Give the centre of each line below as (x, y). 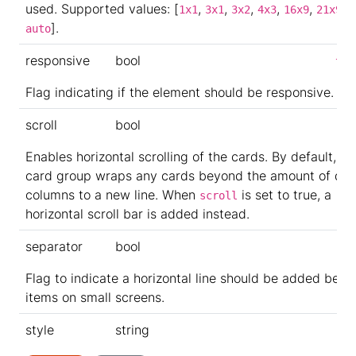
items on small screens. (95, 297)
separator (54, 246)
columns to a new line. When (112, 195)
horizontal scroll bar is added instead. (137, 214)
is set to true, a (284, 195)
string (132, 330)
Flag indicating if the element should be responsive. (180, 92)
